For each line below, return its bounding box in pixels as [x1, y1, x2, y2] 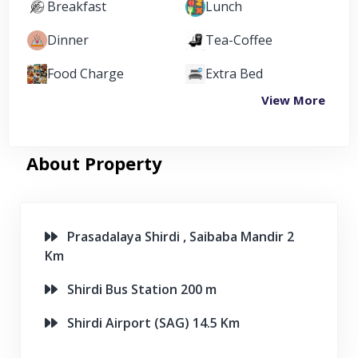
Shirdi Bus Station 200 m [58, 280, 217, 299]
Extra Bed [205, 65, 263, 83]
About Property [26, 151, 162, 176]
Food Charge [47, 65, 124, 83]
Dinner [47, 31, 89, 50]
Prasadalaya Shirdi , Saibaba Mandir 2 [58, 228, 294, 246]
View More [261, 92, 325, 109]
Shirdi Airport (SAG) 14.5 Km [58, 314, 240, 332]
